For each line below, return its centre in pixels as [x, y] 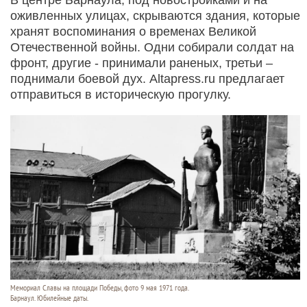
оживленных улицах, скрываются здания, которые [155, 15]
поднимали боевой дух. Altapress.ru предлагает [147, 78]
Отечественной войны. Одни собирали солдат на [152, 47]
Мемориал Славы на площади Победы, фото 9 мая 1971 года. [100, 287]
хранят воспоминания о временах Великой [133, 31]
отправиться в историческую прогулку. [121, 94]
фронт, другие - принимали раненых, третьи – [142, 63]
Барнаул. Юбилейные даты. [49, 298]
